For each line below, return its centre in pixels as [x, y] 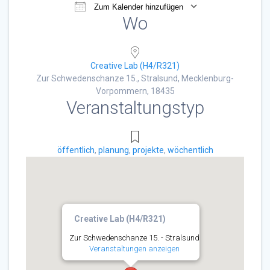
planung [113, 150]
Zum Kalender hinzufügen [137, 7]
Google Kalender [236, 24]
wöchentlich [190, 150]
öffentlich [76, 150]
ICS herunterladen [100, 24]
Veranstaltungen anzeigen [134, 249]
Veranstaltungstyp [135, 108]
